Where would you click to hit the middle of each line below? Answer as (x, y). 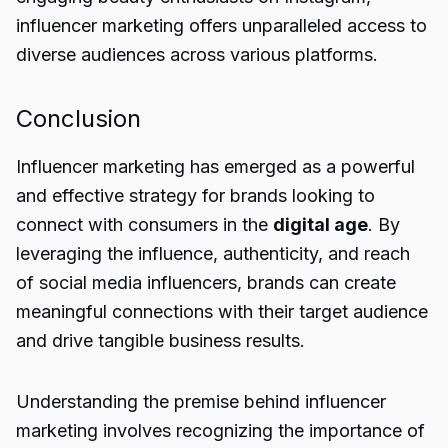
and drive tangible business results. (160, 340)
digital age (320, 224)
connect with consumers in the (144, 224)
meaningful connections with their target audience (222, 311)
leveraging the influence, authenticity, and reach (213, 253)
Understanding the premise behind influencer (201, 401)
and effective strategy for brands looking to (195, 195)
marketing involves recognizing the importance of (220, 430)
